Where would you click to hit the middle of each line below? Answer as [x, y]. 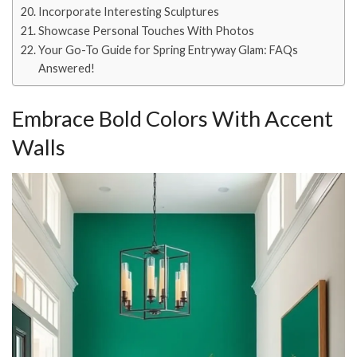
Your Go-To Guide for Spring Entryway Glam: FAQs [168, 50]
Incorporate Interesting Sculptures [128, 12]
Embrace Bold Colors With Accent [173, 118]
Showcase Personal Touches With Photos [146, 31]
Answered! [66, 69]
